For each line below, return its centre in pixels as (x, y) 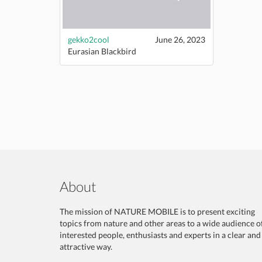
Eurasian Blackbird (102, 51)
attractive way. (86, 247)
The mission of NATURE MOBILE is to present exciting (157, 211)
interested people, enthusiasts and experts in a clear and (160, 235)
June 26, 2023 (180, 39)
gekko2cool (89, 39)
